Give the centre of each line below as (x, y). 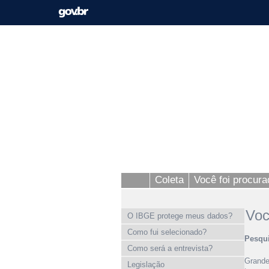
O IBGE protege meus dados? (180, 216)
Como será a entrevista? (170, 248)
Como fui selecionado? (167, 232)
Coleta (169, 180)
